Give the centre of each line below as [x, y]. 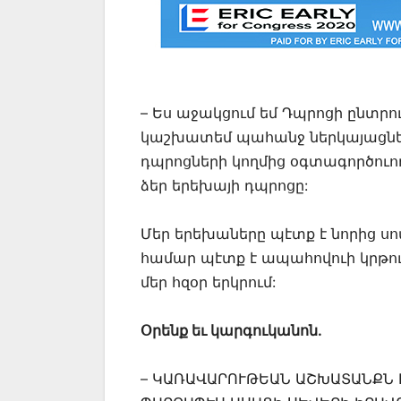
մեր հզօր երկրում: [208, 282]
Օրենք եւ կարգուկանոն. [231, 331]
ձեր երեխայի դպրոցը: [224, 186]
